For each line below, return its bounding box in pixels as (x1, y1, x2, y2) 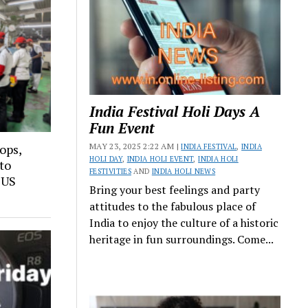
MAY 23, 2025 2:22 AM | (89, 140, 181, 151)
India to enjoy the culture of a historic (89, 214, 279, 230)
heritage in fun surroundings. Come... (89, 231, 274, 247)
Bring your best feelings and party (89, 181, 261, 197)
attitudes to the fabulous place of (89, 198, 256, 214)
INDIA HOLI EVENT (126, 153, 194, 164)
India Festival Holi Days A (89, 101, 261, 121)
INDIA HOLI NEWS (151, 166, 216, 176)
